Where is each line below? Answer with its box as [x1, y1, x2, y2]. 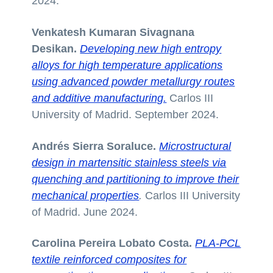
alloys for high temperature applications [32, 58, 223, 71]
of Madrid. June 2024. [32, 205, 138, 218]
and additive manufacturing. [32, 91, 167, 104]
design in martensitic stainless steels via [32, 156, 227, 169]
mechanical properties [32, 189, 140, 202]
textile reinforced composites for [32, 253, 187, 266]
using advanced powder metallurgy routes [32, 75, 235, 88]
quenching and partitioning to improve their [32, 172, 239, 185]
